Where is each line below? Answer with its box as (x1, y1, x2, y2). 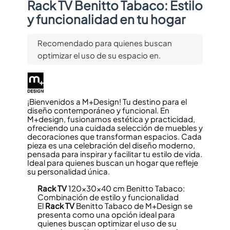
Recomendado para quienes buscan (37, 37, 172, 48)
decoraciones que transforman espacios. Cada (27, 131, 202, 141)
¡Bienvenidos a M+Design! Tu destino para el (27, 96, 187, 106)
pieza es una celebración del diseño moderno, (27, 140, 195, 150)
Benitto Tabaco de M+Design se (74, 200, 193, 210)
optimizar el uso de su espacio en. (37, 50, 161, 60)
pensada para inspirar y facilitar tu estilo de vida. (27, 148, 202, 159)
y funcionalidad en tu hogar (27, 11, 185, 27)
